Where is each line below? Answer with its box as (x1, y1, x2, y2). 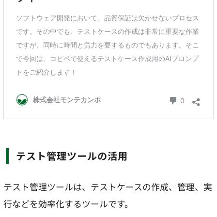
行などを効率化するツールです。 (3, 197, 133, 210)
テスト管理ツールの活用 (26, 149, 128, 163)
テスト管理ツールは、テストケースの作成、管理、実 (3, 180, 212, 193)
